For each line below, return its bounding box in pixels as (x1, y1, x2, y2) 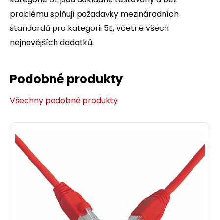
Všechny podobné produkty (10, 95, 118, 107)
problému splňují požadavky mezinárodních (10, 8, 179, 20)
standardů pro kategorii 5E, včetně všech (10, 23, 169, 34)
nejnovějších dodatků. (10, 37, 94, 49)
